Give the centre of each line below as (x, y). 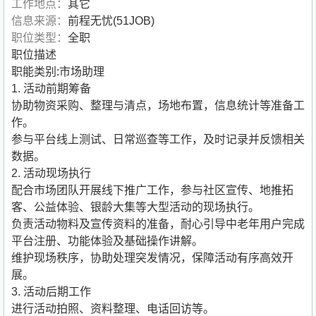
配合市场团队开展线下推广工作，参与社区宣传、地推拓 (152, 190)
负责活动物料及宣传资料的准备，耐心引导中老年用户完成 (158, 224)
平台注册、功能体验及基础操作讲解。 (107, 241)
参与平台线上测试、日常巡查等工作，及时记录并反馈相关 (158, 140)
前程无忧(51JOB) (111, 21)
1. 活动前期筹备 (51, 89)
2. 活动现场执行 (51, 174)
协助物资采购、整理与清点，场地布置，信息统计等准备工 (158, 106)
